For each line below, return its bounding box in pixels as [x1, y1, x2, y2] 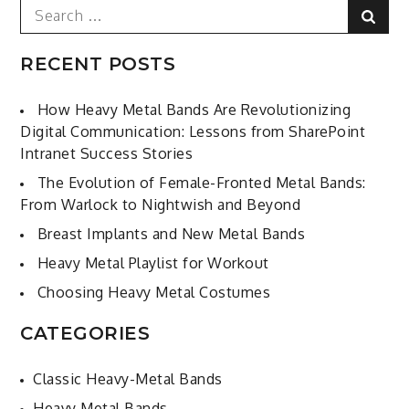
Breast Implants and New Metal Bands [37, 225, 306, 244]
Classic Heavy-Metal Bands [33, 370, 223, 389]
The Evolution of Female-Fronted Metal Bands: [37, 173, 366, 193]
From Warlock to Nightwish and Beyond [20, 195, 301, 215]
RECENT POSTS [20, 53, 176, 76]
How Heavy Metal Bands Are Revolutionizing [37, 100, 351, 120]
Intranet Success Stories [20, 144, 194, 163]
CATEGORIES [20, 322, 151, 345]
